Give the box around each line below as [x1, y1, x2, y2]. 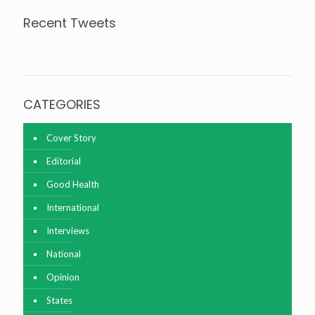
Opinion [46, 271, 79, 283]
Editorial [46, 155, 81, 167]
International [46, 202, 99, 214]
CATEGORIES [23, 96, 101, 114]
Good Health [46, 179, 99, 191]
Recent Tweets [23, 14, 116, 32]
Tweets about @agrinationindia [23, 42, 152, 54]
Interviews [46, 225, 89, 237]
